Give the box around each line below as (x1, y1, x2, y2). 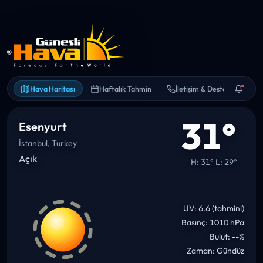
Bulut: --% (210, 220, 244, 231)
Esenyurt (19, 108, 67, 123)
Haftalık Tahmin (99, 73, 151, 83)
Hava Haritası (30, 73, 75, 83)
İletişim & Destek (176, 73, 230, 83)
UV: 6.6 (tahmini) (183, 192, 244, 203)
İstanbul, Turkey (19, 127, 77, 138)
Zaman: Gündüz (187, 234, 244, 245)
